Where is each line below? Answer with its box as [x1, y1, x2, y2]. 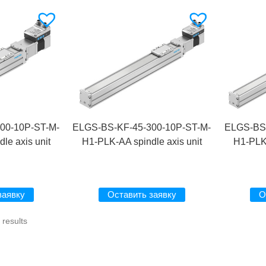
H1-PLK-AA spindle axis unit [81, 137, 202, 147]
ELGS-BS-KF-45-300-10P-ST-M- [72, 122, 211, 133]
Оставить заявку [107, 189, 176, 200]
